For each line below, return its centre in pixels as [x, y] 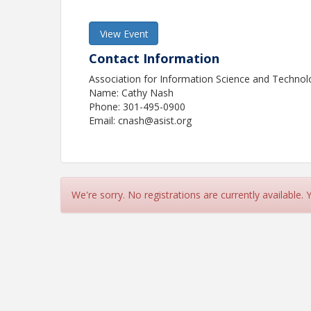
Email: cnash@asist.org [141, 120]
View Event [125, 34]
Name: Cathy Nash [132, 93]
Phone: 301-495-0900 [137, 107]
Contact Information [154, 58]
